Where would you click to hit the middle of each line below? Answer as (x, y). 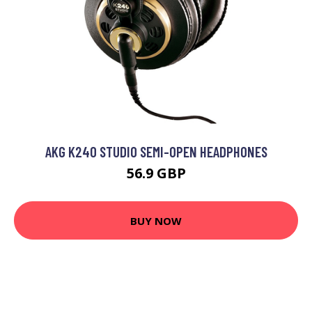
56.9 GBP (156, 173)
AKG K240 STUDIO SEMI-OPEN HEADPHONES (156, 151)
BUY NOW (156, 220)
